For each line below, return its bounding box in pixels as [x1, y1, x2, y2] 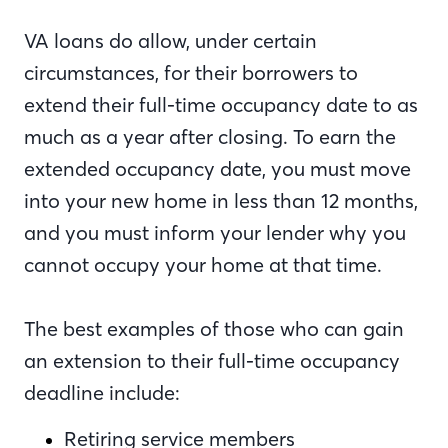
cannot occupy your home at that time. [24, 252, 382, 277]
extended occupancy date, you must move [24, 156, 411, 181]
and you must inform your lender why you [24, 220, 406, 245]
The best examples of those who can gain [24, 316, 404, 341]
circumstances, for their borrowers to [24, 60, 358, 85]
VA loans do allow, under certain [24, 28, 317, 53]
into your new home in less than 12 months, [24, 188, 418, 213]
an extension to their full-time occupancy [24, 348, 400, 373]
